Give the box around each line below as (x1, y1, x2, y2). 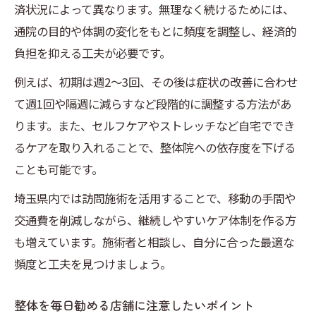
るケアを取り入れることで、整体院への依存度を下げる (14, 139, 296, 157)
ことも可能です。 (14, 161, 103, 178)
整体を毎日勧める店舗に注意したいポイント (14, 296, 254, 315)
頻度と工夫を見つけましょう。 (14, 255, 171, 273)
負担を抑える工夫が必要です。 (14, 44, 171, 62)
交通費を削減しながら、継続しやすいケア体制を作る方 (14, 212, 296, 229)
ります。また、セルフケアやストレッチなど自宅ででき (14, 117, 295, 135)
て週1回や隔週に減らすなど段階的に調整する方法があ (14, 95, 291, 113)
